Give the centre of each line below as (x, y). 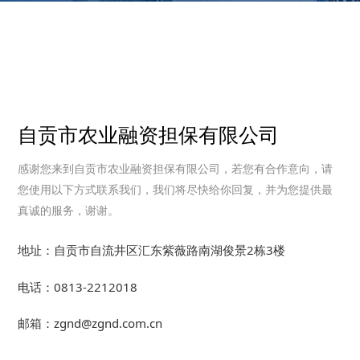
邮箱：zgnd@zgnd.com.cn (90, 323)
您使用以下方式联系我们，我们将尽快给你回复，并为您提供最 (176, 189)
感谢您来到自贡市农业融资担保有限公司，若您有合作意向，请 (176, 168)
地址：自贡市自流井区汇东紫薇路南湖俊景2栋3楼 (152, 250)
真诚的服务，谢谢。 (69, 210)
